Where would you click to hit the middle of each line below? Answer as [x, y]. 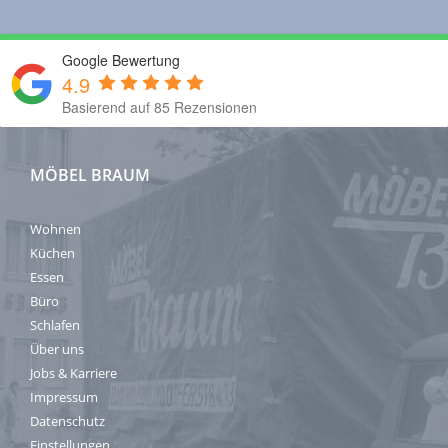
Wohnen [55, 229]
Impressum [64, 397]
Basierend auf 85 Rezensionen [159, 107]
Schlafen [55, 325]
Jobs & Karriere [73, 373]
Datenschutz [67, 421]
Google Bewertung [121, 60]
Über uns [57, 349]
